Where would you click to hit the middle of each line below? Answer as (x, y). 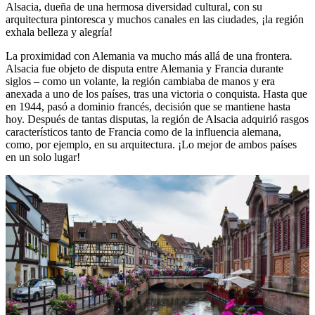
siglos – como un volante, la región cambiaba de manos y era (140, 82)
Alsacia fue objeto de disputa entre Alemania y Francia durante (144, 69)
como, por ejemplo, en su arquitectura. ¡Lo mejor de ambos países (151, 145)
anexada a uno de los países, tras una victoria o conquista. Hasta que (156, 94)
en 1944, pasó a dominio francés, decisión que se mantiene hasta (148, 107)
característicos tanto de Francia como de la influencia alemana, (143, 132)
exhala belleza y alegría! (59, 32)
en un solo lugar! (43, 157)
